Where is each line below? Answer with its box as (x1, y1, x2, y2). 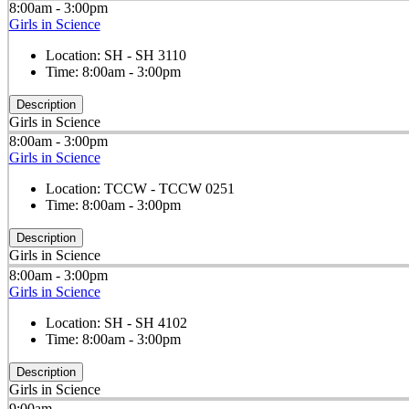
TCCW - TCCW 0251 (103, 181, 235, 197)
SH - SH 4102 (103, 314, 187, 330)
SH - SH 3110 (103, 47, 186, 64)
